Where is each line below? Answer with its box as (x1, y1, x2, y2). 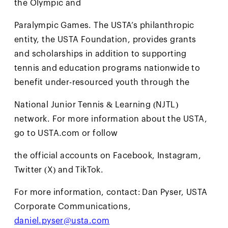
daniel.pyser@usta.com (14, 217, 110, 225)
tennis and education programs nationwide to (14, 64, 201, 73)
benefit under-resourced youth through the (14, 78, 190, 87)
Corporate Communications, (14, 203, 131, 211)
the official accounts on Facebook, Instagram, (14, 152, 201, 160)
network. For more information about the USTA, (14, 115, 207, 124)
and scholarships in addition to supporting (14, 50, 187, 59)
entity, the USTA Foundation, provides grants (14, 36, 196, 44)
